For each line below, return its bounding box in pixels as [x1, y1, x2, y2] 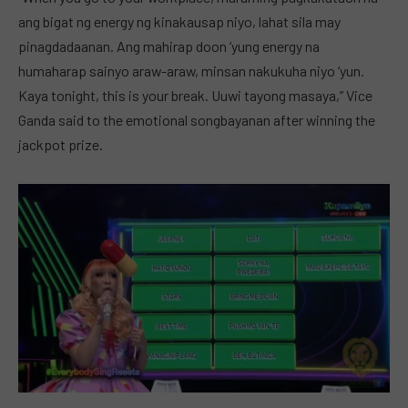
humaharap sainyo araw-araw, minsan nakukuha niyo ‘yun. [18, 62, 364, 80]
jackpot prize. [18, 136, 103, 154]
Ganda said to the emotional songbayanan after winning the [18, 111, 375, 129]
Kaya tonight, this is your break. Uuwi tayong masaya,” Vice [18, 87, 372, 105]
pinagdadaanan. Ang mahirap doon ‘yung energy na [18, 37, 320, 56]
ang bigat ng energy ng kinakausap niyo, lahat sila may [18, 13, 341, 31]
